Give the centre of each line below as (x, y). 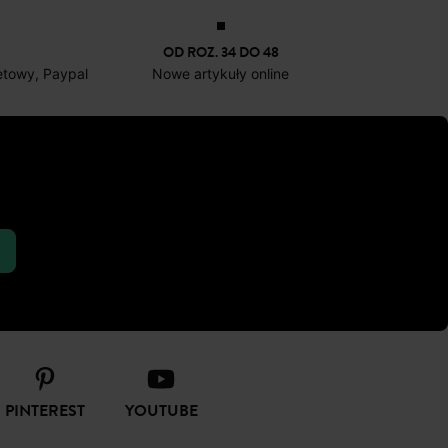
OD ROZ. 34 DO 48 (220, 52)
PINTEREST (44, 411)
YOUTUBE (161, 411)
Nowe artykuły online (220, 73)
